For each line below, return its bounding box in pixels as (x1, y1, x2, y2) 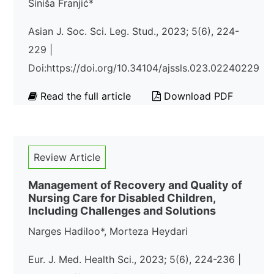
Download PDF (161, 90, 233, 102)
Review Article (34, 151, 100, 163)
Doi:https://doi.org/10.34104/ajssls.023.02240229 (28, 62, 259, 74)
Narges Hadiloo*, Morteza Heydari (28, 225, 188, 237)
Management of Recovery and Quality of (28, 179, 242, 191)
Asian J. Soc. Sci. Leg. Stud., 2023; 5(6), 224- (28, 25, 239, 37)
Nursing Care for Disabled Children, (28, 191, 215, 204)
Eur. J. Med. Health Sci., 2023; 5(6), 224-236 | (28, 253, 241, 265)
